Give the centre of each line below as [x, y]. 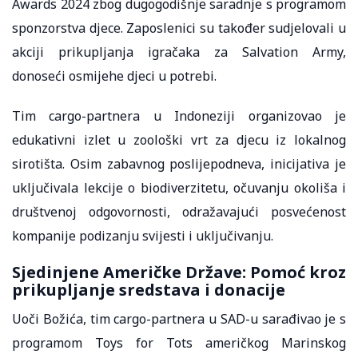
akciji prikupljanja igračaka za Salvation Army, [179, 52]
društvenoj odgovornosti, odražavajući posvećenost [179, 211]
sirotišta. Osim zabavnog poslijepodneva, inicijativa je [179, 163]
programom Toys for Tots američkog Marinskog [179, 342]
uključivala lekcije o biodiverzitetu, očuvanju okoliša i [179, 187]
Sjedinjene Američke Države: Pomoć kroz [179, 272]
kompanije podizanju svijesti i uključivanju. [144, 235]
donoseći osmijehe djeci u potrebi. [116, 76]
